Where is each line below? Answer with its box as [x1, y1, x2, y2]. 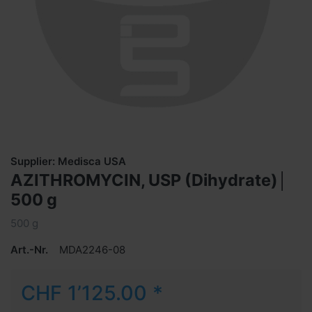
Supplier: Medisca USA [10, 154, 126, 168]
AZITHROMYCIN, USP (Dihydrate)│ [10, 169, 288, 190]
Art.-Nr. [10, 242, 48, 256]
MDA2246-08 [59, 242, 125, 256]
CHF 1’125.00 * [21, 280, 163, 305]
